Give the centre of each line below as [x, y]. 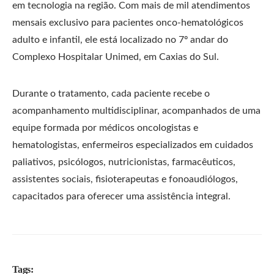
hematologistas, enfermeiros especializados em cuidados [133, 145]
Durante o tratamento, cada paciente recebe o [111, 94]
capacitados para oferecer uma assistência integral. [121, 196]
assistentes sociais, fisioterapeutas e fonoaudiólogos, [125, 179]
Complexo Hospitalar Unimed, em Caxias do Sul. [116, 57]
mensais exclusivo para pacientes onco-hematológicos [128, 23]
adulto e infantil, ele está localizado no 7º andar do [120, 40]
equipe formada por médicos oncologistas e [105, 128]
